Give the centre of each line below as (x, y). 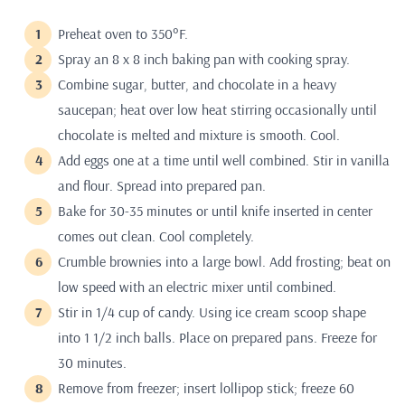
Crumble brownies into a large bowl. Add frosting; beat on (224, 262)
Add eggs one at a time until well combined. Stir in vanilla (224, 160)
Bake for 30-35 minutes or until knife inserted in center (215, 211)
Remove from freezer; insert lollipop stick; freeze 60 (206, 388)
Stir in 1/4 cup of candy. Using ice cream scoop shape (212, 312)
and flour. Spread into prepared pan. (162, 186)
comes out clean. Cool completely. (156, 236)
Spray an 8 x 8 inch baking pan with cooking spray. (204, 59)
